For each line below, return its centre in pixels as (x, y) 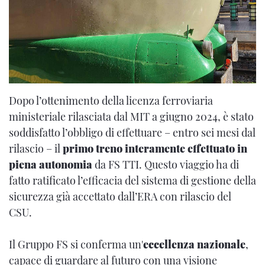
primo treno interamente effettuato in (155, 148)
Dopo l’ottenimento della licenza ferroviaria (111, 100)
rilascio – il (36, 148)
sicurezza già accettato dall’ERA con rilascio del (120, 196)
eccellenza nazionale (194, 244)
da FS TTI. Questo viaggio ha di (166, 164)
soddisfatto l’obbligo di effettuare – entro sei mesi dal (132, 132)
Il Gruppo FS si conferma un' (76, 244)
